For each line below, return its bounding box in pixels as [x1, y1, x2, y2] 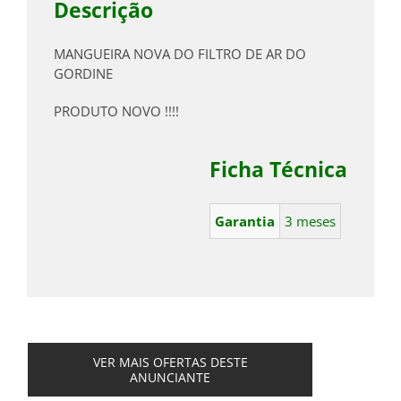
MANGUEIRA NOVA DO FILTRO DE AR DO [54, 45, 306, 64]
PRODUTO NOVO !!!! [54, 102, 179, 121]
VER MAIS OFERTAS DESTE [92, 354, 248, 371]
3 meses [285, 212, 336, 231]
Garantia [215, 212, 275, 231]
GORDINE [54, 64, 113, 83]
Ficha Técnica [209, 155, 347, 184]
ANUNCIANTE [130, 369, 210, 387]
